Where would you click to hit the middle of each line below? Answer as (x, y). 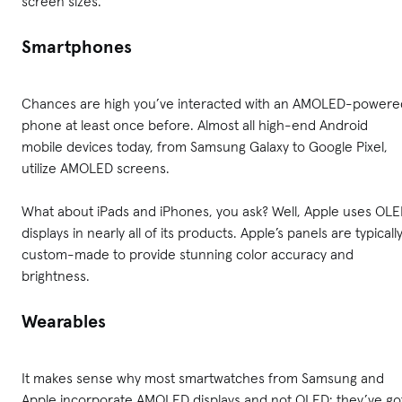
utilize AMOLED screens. (96, 168)
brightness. (56, 276)
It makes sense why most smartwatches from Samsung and (203, 378)
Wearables (64, 322)
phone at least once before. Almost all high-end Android (195, 125)
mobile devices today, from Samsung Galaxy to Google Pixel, (205, 147)
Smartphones (77, 47)
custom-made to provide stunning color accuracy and (188, 254)
